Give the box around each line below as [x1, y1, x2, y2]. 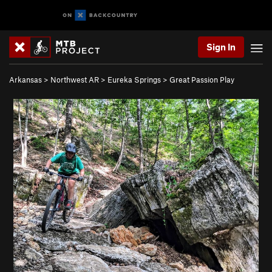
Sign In [206, 41, 236, 52]
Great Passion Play [169, 75, 234, 84]
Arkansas [9, 75, 42, 84]
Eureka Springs [107, 75, 161, 84]
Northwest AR [50, 75, 99, 84]
